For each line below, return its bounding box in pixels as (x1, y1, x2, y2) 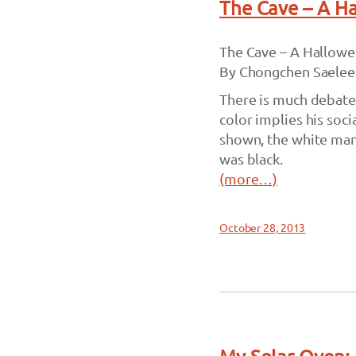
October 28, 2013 (219, 222, 306, 234)
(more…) (219, 171, 278, 187)
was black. (219, 151, 283, 167)
